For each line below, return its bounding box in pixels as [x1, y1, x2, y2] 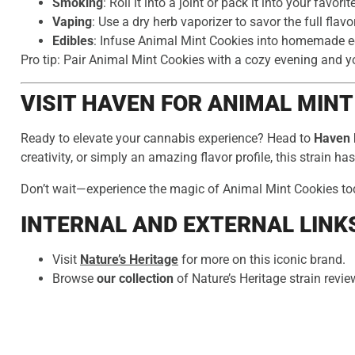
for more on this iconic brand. [178, 252, 345, 268]
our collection [97, 271, 174, 287]
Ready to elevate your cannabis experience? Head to [21, 131, 314, 147]
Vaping [52, 14, 92, 30]
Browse [52, 271, 97, 287]
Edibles [52, 33, 94, 49]
